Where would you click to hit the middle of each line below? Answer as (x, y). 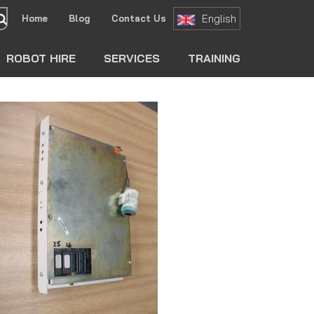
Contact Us (139, 19)
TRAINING (214, 59)
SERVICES (132, 59)
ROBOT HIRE (41, 59)
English (219, 19)
